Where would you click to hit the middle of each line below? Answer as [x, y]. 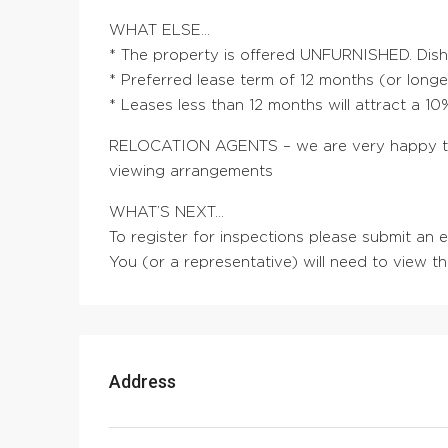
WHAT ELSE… [159, 31]
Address [142, 381]
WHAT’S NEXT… [166, 213]
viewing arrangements [191, 172]
